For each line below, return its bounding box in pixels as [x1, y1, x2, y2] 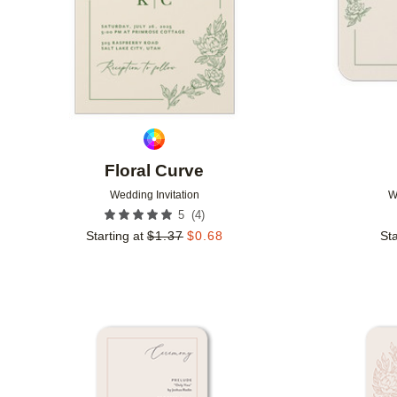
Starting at [85, 229, 144, 244]
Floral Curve [105, 161, 205, 181]
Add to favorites [265, 339, 363, 355]
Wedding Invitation [109, 189, 199, 202]
